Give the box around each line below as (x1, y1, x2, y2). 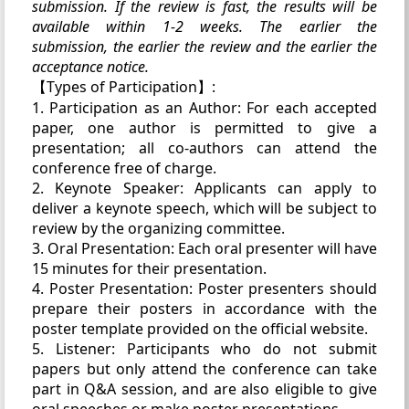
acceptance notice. (32, 56, 149, 77)
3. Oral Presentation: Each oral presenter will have (32, 237, 377, 258)
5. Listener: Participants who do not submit (32, 338, 377, 359)
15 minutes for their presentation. (32, 257, 267, 278)
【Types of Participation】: (32, 76, 215, 97)
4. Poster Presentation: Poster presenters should (32, 278, 377, 299)
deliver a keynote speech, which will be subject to (32, 197, 377, 218)
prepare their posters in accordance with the (32, 298, 377, 319)
